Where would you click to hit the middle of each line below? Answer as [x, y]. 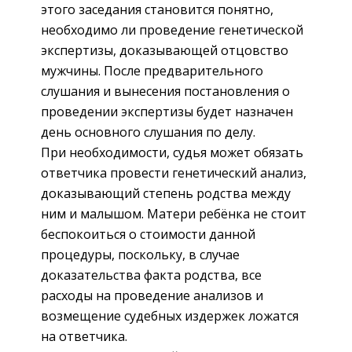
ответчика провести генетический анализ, [174, 173]
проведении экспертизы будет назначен [167, 112]
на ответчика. [84, 337]
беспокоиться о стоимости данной [148, 235]
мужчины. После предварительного [152, 71]
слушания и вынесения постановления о [165, 92]
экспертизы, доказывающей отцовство [165, 51]
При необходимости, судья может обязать [172, 153]
